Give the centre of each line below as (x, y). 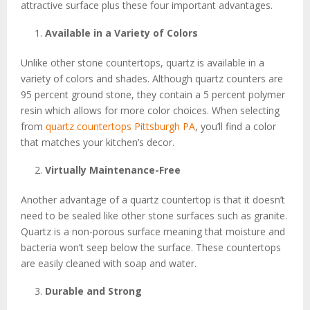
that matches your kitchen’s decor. (98, 142)
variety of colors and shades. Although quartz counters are (152, 79)
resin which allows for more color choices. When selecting (150, 110)
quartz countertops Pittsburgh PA (120, 126)
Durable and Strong (93, 291)
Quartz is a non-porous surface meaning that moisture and (153, 231)
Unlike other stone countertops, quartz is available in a (143, 63)
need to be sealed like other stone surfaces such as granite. (154, 216)
